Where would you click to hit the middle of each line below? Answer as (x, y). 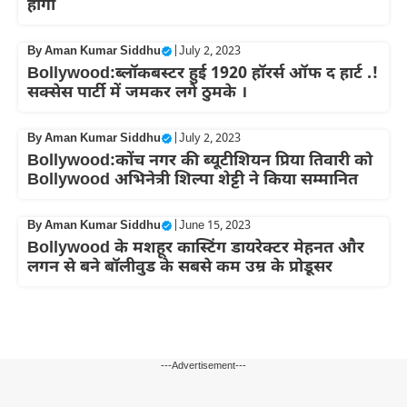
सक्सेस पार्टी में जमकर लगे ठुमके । (137, 93)
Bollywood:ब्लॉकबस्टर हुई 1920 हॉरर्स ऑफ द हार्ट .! (203, 74)
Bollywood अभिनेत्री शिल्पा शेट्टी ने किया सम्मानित (193, 180)
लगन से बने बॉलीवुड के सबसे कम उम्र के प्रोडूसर (180, 267)
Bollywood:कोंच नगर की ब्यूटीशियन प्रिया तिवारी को (200, 161)
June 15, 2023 (215, 225)
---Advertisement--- (203, 366)
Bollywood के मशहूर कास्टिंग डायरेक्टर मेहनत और (196, 248)
